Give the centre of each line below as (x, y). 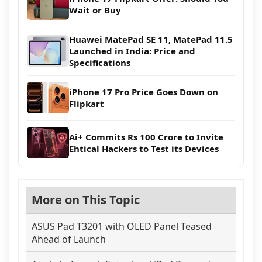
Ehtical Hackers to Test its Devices (144, 148)
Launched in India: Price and (132, 51)
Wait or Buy (95, 10)
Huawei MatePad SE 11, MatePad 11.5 (151, 39)
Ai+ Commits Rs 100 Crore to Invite (146, 137)
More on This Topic (86, 199)
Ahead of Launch (69, 239)
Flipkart (87, 103)
